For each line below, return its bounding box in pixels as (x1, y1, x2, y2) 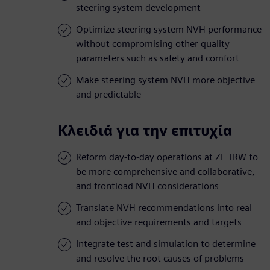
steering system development (76, 2, 201, 14)
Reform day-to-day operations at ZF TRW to (76, 151, 258, 163)
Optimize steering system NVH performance (76, 24, 262, 36)
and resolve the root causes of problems (76, 253, 244, 265)
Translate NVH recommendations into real (76, 202, 252, 214)
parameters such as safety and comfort (76, 52, 239, 64)
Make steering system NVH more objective (76, 74, 255, 86)
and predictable (76, 89, 141, 101)
